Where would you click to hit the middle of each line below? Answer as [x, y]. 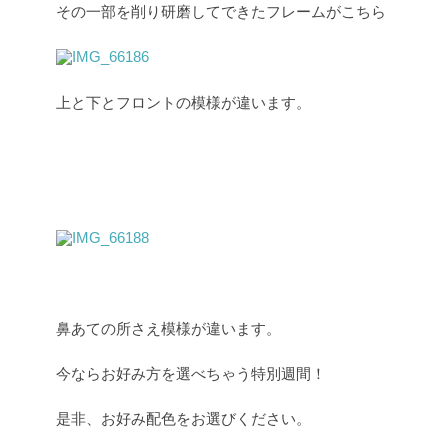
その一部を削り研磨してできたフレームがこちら [221, 11]
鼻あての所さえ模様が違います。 [168, 328]
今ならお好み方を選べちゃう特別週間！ [191, 373]
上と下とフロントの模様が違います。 [183, 102]
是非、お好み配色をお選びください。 [183, 418]
